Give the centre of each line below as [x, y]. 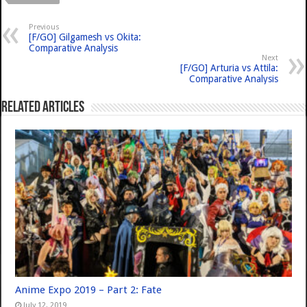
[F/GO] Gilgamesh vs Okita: [85, 37]
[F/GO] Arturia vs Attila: [229, 68]
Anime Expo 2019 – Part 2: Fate [89, 290]
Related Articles [43, 108]
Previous [45, 27]
